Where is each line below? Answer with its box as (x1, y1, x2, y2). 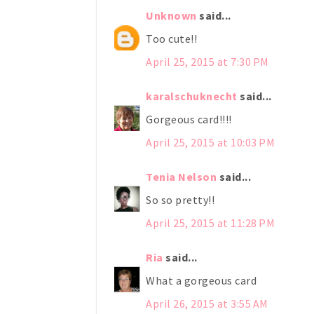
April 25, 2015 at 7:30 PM (146, 54, 269, 69)
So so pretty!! (146, 192, 214, 207)
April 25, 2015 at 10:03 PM (146, 135, 275, 149)
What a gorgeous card (146, 273, 257, 287)
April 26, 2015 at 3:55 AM (146, 296, 268, 310)
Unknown (146, 8, 197, 22)
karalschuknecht (146, 88, 238, 103)
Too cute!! (146, 31, 197, 46)
